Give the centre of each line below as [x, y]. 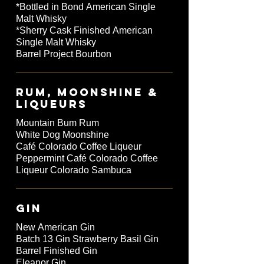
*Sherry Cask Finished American [84, 31]
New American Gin [55, 227]
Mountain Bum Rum [57, 123]
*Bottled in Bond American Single [86, 7]
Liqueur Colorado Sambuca [74, 170]
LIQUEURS [52, 104]
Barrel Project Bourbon [64, 54]
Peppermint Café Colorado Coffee [87, 159]
